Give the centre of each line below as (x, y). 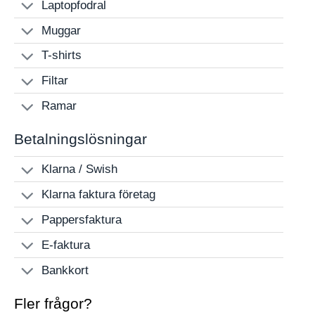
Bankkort (65, 270)
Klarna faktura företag (99, 194)
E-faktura (66, 245)
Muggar (62, 30)
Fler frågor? (53, 303)
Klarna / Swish (80, 169)
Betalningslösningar (81, 139)
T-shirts (62, 56)
